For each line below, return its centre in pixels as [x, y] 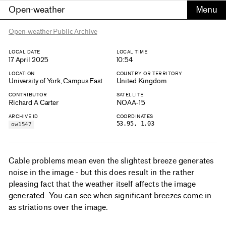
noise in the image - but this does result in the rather [102, 173]
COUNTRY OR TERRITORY [149, 73]
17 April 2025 [29, 60]
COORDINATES [135, 116]
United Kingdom [141, 81]
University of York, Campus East [55, 81]
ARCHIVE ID [23, 116]
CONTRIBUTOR [28, 95]
